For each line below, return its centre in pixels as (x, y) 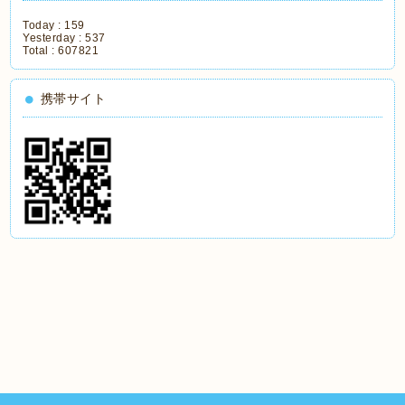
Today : (44, 26)
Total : (41, 51)
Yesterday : (54, 38)
